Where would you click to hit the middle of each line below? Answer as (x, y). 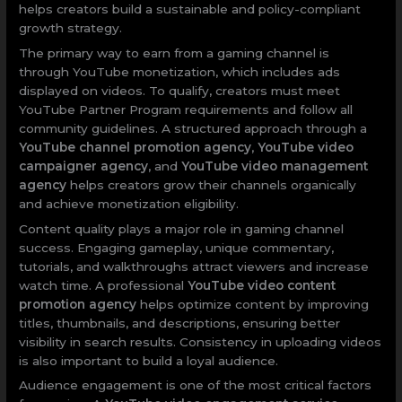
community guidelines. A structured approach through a (193, 128)
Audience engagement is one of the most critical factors (196, 385)
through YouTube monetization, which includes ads (180, 71)
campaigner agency (84, 166)
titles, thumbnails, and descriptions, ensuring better (180, 323)
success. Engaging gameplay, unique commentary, (177, 247)
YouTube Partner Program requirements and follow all (186, 109)
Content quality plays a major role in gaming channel (182, 228)
